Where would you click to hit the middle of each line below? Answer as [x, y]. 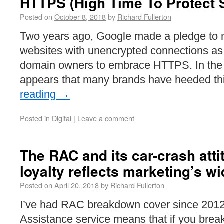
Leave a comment [106, 118]
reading [39, 94]
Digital [62, 118]
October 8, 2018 [80, 17]
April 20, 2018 [77, 185]
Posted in [35, 118]
